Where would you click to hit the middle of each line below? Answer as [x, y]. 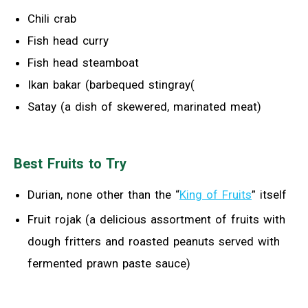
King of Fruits [216, 194]
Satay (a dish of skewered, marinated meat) [144, 106]
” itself [269, 194]
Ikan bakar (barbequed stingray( [111, 84]
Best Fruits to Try [70, 163]
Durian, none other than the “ [103, 194]
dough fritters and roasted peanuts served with [154, 241]
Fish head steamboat [83, 62]
